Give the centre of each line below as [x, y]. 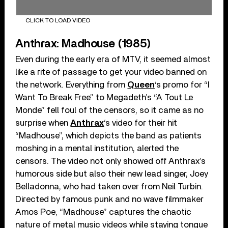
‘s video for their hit [141, 123]
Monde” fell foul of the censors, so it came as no [110, 110]
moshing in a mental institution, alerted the [97, 148]
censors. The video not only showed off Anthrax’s [111, 161]
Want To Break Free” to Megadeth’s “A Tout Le [104, 97]
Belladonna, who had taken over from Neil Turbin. [109, 186]
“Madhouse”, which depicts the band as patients [109, 135]
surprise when [43, 123]
